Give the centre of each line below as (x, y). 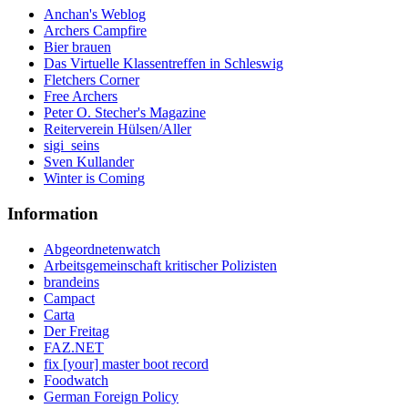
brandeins (71, 281)
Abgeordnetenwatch (102, 249)
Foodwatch (76, 380)
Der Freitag (76, 331)
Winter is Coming (94, 178)
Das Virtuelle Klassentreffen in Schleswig (163, 64)
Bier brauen (77, 47)
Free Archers (81, 97)
